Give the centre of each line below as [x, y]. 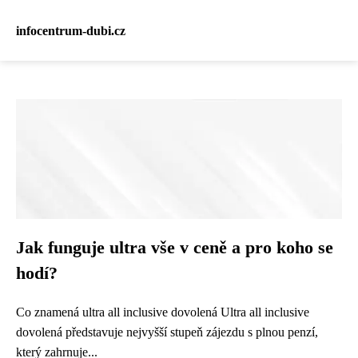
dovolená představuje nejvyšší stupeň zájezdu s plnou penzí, [167, 332]
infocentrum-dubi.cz [71, 30]
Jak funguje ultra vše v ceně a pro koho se [175, 248]
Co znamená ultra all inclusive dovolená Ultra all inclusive [163, 312]
